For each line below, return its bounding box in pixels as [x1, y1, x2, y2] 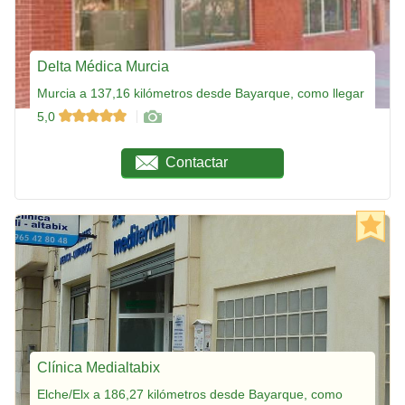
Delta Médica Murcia [37, 58, 169, 74]
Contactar [165, 154, 229, 170]
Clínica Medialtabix [37, 359, 160, 375]
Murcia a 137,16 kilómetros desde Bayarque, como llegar [37, 85, 364, 100]
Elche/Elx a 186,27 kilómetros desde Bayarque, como [37, 386, 343, 401]
